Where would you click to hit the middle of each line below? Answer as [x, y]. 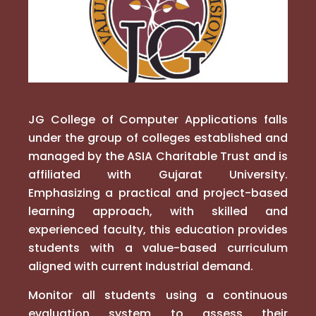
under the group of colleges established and [158, 138]
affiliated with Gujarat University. [158, 175]
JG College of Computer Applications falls [158, 120]
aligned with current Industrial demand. [141, 267]
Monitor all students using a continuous [158, 296]
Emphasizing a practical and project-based [158, 193]
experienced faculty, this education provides [158, 230]
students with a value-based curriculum [158, 248]
